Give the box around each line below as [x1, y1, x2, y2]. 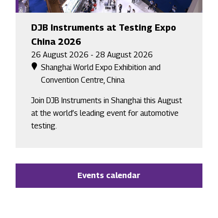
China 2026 [31, 36, 81, 47]
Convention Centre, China [41, 75, 125, 85]
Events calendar [77, 171, 141, 181]
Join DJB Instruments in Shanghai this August [31, 96, 182, 106]
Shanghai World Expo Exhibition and [41, 63, 161, 73]
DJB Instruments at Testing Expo [31, 22, 176, 33]
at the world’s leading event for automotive [31, 109, 179, 118]
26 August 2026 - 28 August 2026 [31, 50, 153, 60]
